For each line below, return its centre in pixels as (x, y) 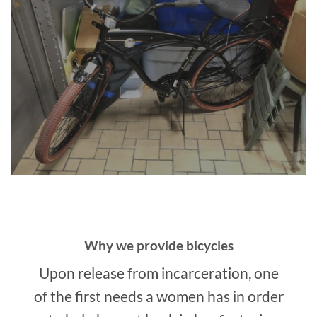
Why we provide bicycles (158, 246)
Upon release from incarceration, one (158, 273)
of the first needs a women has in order (158, 296)
